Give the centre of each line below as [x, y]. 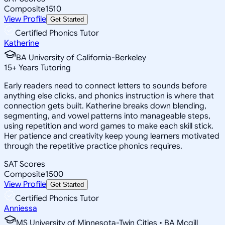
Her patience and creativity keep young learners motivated [112, 136]
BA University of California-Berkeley [81, 58]
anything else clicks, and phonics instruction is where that [109, 96]
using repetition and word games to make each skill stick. [109, 126]
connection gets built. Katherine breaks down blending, [105, 106]
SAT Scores [25, 164]
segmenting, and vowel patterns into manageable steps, [107, 116]
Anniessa [21, 208]
